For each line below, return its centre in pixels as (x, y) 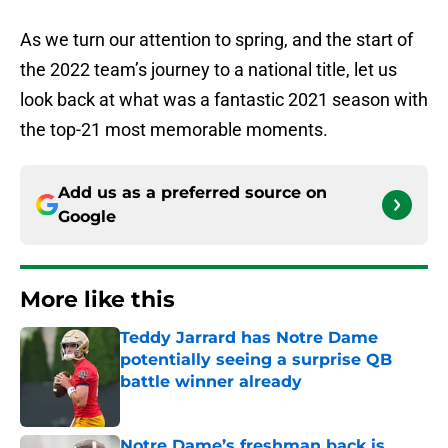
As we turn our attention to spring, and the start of (216, 40)
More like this (97, 300)
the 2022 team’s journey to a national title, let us (208, 70)
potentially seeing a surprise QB (256, 360)
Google (87, 217)
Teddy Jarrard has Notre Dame (249, 338)
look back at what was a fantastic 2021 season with (224, 100)
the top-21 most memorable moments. (174, 130)
